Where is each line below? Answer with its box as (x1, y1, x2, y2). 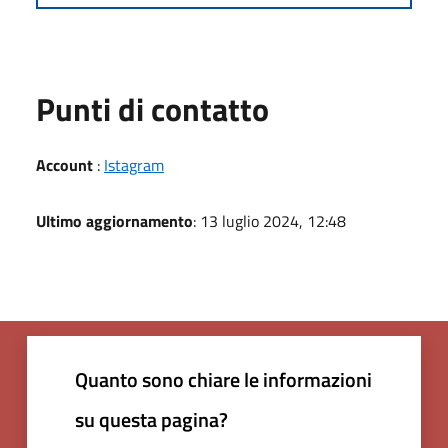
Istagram (104, 152, 164, 177)
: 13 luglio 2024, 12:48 (193, 208, 346, 233)
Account (36, 152, 93, 177)
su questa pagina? (75, 403, 228, 435)
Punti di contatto (36, 84, 269, 133)
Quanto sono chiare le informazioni (75, 363, 372, 395)
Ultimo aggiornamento (36, 208, 193, 233)
